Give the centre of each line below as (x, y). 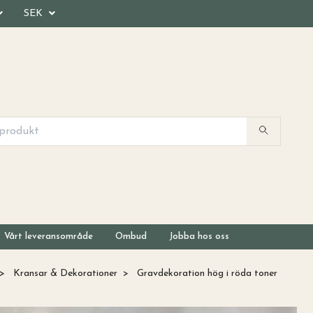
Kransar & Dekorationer (65, 274)
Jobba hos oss (199, 236)
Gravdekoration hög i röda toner (206, 274)
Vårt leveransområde (49, 236)
